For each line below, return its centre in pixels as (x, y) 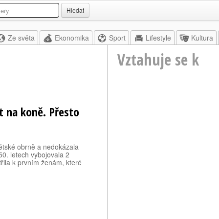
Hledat (75, 10)
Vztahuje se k (158, 59)
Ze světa (21, 38)
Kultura (202, 38)
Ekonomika (72, 38)
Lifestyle (158, 38)
